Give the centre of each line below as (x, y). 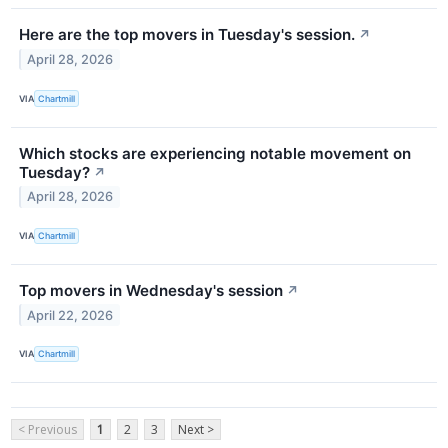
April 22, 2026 (70, 315)
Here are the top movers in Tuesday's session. (187, 35)
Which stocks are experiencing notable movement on (215, 153)
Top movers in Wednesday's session (151, 290)
